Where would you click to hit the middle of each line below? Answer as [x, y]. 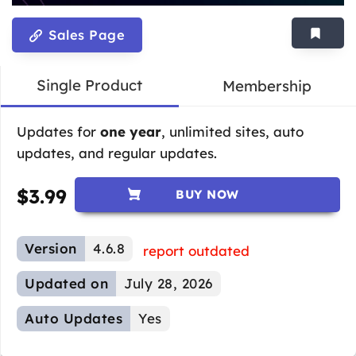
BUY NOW [207, 194]
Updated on [66, 283]
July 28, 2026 [168, 283]
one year [129, 131]
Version [51, 248]
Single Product [90, 85]
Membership [267, 85]
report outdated [196, 250]
